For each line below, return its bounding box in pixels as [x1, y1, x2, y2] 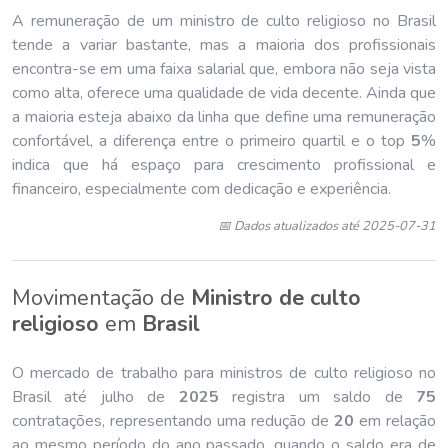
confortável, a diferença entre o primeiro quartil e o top [12, 129, 411, 152]
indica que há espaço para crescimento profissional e [12, 153, 436, 176]
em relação [354, 409, 436, 432]
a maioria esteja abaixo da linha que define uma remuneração [12, 105, 436, 128]
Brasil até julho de [12, 385, 179, 408]
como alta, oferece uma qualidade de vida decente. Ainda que [12, 81, 436, 104]
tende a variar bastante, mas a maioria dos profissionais [12, 33, 436, 56]
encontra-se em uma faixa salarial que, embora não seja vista [12, 57, 436, 80]
